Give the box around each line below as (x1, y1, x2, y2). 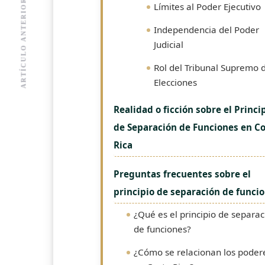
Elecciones (154, 76, 197, 88)
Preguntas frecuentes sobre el (114, 168, 251, 180)
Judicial (154, 38, 183, 50)
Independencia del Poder (154, 24, 259, 35)
